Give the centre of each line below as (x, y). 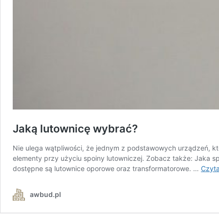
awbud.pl (45, 194)
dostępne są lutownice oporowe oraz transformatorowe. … (107, 168)
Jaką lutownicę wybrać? (75, 129)
